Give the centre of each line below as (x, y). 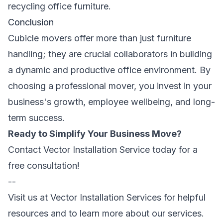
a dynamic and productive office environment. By (109, 70)
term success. (36, 118)
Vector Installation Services (107, 197)
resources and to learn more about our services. (106, 213)
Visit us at (29, 197)
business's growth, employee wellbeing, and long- (111, 102)
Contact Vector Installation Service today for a (103, 150)
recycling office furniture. (59, 6)
